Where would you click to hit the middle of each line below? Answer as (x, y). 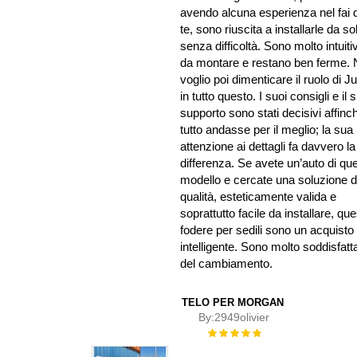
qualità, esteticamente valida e (259, 197)
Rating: (222, 332)
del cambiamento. (227, 264)
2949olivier (242, 318)
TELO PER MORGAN (232, 303)
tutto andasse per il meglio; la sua (267, 130)
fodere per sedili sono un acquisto (267, 230)
